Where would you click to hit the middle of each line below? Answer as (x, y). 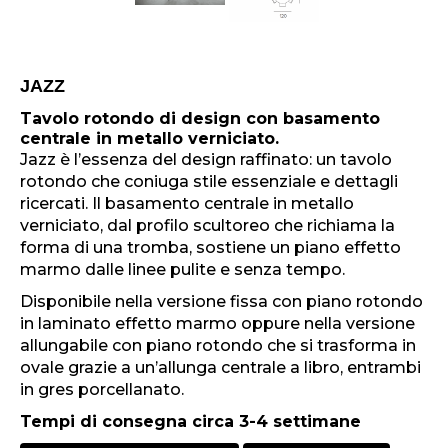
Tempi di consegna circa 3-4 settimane (190, 422)
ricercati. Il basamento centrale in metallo (187, 204)
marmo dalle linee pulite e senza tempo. (184, 270)
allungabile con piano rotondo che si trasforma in (218, 346)
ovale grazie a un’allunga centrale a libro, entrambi (220, 368)
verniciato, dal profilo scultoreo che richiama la (207, 226)
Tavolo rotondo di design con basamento (200, 119)
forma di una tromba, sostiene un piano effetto (210, 248)
